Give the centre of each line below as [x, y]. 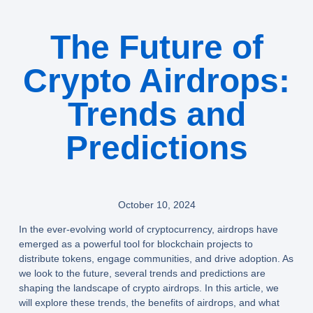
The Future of [156, 47]
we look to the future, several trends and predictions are [142, 273]
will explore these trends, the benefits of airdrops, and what [149, 302]
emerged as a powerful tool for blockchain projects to [136, 243]
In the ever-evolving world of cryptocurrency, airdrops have [148, 229]
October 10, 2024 [156, 205]
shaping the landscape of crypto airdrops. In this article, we [148, 287]
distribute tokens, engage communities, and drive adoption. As [156, 258]
